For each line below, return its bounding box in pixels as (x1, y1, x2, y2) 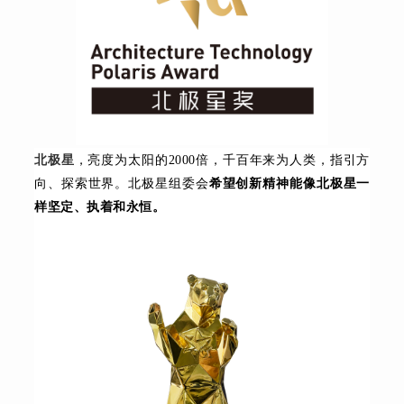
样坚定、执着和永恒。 (34, 200, 166, 215)
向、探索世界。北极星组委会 (34, 177, 209, 191)
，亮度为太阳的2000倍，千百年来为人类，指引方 (74, 153, 370, 168)
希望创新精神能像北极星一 (208, 177, 370, 191)
